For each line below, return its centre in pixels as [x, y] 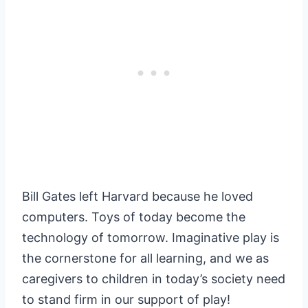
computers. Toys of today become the [134, 217]
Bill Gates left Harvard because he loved [137, 197]
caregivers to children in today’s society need [154, 279]
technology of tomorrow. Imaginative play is [151, 238]
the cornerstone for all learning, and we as [145, 258]
